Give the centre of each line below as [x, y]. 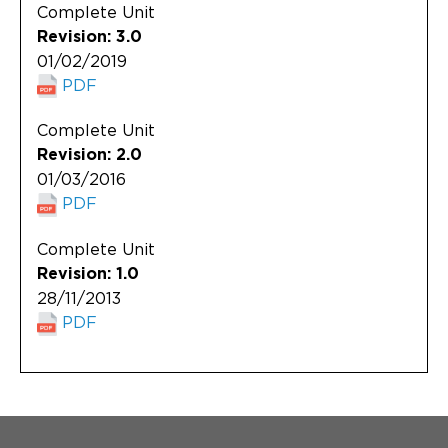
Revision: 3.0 [89, 36]
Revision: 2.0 [89, 155]
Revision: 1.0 [88, 274]
